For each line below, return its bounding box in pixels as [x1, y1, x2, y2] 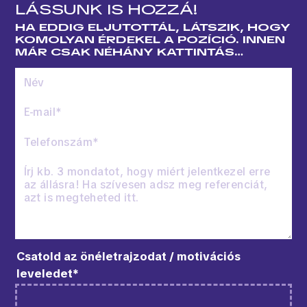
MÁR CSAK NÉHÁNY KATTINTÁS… [15, 45, 244, 60]
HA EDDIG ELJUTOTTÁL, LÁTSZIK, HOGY [15, 21, 291, 35]
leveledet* [16, 265, 79, 281]
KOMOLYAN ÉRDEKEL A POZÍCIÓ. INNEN [15, 33, 286, 47]
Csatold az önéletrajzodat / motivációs [16, 248, 241, 264]
